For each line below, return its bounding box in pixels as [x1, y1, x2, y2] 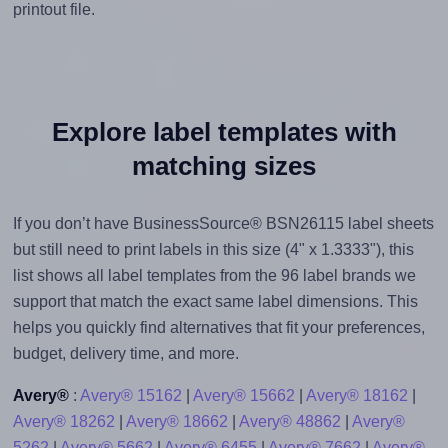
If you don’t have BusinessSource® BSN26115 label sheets [12, 215, 434, 233]
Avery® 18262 [12, 413, 115, 431]
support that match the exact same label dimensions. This [12, 293, 418, 311]
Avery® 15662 [192, 387, 295, 405]
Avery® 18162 [305, 387, 408, 405]
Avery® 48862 [238, 413, 341, 431]
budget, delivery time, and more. [12, 345, 239, 363]
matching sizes [132, 151, 316, 182]
